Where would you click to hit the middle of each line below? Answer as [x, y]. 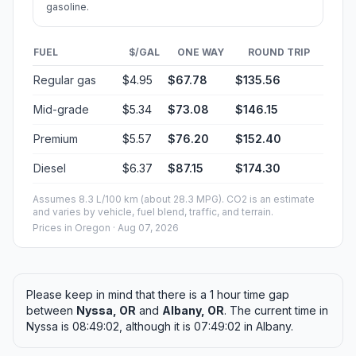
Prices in [54, 228]
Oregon [93, 228]
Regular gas [65, 80]
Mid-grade [61, 110]
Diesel [50, 168]
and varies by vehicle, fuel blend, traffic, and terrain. [153, 212]
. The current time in [276, 311]
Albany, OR [193, 311]
